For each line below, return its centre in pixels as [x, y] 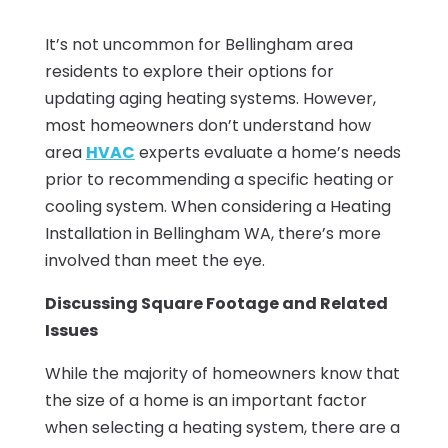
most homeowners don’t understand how [207, 126]
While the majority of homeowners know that [222, 374]
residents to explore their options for [189, 72]
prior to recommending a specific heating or [219, 180]
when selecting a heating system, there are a [222, 428]
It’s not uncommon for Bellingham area [198, 45]
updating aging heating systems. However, [210, 99]
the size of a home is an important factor [205, 401]
